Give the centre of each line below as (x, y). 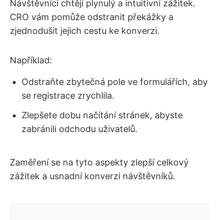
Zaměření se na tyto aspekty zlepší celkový (99, 162)
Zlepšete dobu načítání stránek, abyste (102, 115)
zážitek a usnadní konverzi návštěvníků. (93, 176)
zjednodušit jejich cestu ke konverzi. (85, 31)
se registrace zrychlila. (68, 96)
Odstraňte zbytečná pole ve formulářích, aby (115, 82)
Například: (31, 60)
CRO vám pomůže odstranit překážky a (92, 17)
